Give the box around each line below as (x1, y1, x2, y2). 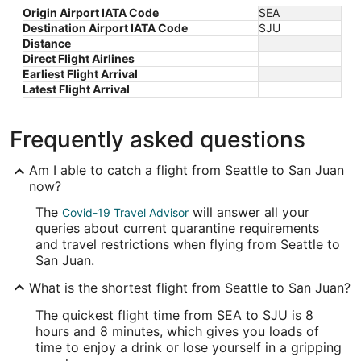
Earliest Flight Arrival (23, 67, 138, 81)
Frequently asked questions (10, 126, 305, 154)
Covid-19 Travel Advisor (62, 205, 189, 220)
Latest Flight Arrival (23, 82, 130, 97)
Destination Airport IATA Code (23, 21, 188, 35)
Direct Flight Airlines (23, 52, 135, 66)
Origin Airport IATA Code (23, 6, 159, 20)
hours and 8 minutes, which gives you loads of (35, 323, 319, 340)
